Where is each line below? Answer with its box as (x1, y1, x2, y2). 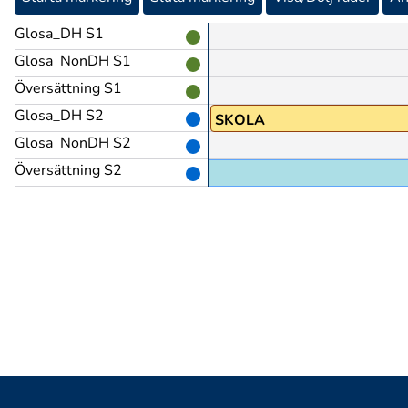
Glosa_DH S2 (15, 106, 104, 126)
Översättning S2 (15, 160, 122, 180)
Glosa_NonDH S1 (15, 51, 131, 71)
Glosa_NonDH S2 (15, 133, 131, 153)
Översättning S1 (15, 78, 122, 98)
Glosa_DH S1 (15, 24, 104, 44)
